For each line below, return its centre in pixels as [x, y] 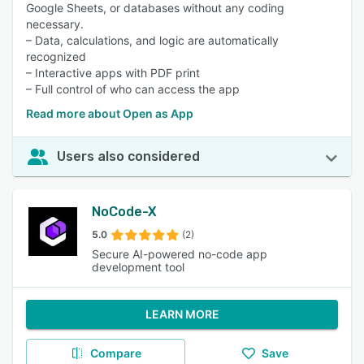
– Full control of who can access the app [133, 89]
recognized [56, 56]
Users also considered [128, 156]
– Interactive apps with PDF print [113, 73]
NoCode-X [125, 212]
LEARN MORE [182, 314]
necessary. [55, 24]
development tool [139, 267]
